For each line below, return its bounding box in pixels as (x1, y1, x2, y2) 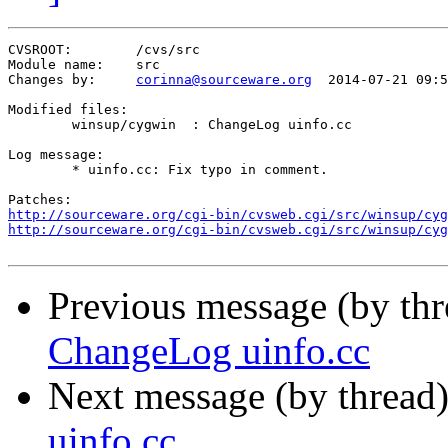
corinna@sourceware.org (136, 72, 312, 88)
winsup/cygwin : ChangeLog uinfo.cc (8, 117, 72, 133)
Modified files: (8, 102, 128, 118)
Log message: (8, 147, 104, 163)
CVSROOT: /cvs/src (8, 42, 72, 58)
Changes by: (96, 72, 136, 88)
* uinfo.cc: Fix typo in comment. (8, 162, 72, 178)
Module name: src (8, 57, 104, 73)
